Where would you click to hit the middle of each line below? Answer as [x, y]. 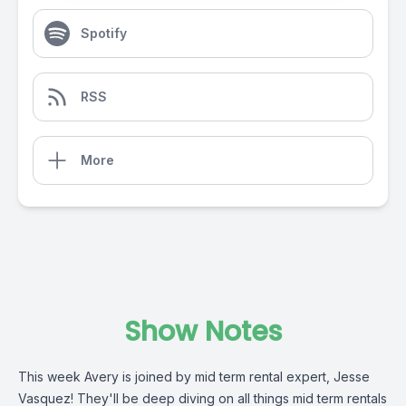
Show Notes [203, 332]
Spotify [104, 33]
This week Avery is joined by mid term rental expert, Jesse [194, 377]
